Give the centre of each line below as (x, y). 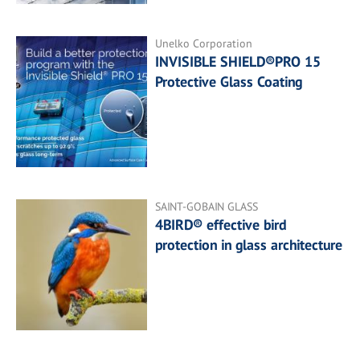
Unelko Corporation (204, 43)
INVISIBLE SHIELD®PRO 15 (238, 61)
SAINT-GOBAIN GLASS (207, 207)
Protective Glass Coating (229, 81)
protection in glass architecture (249, 245)
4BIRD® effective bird (221, 225)
